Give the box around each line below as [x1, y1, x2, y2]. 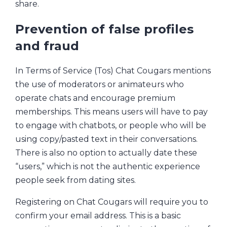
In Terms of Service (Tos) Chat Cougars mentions [15, 66, 211, 76]
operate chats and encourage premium [15, 93, 175, 103]
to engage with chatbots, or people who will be [15, 121, 206, 131]
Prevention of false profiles [15, 21, 194, 36]
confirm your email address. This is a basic [15, 211, 181, 221]
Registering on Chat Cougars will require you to [15, 197, 208, 207]
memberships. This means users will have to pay [15, 107, 208, 117]
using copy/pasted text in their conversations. [15, 134, 198, 144]
